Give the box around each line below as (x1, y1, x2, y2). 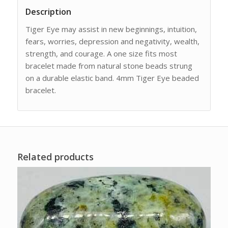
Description (25, 6, 71, 18)
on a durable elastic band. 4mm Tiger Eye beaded (25, 73, 199, 83)
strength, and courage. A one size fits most (25, 48, 177, 59)
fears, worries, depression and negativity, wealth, (25, 36, 199, 47)
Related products (17, 150, 94, 163)
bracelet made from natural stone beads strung (25, 61, 192, 71)
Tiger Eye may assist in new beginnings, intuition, (25, 24, 197, 35)
